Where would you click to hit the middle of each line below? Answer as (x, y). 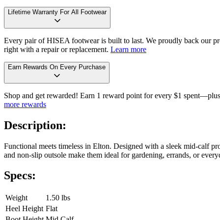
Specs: (20, 176)
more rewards (25, 104)
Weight (16, 198)
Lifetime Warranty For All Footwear (57, 12)
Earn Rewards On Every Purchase (57, 67)
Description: (35, 125)
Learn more (128, 49)
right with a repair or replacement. (56, 49)
